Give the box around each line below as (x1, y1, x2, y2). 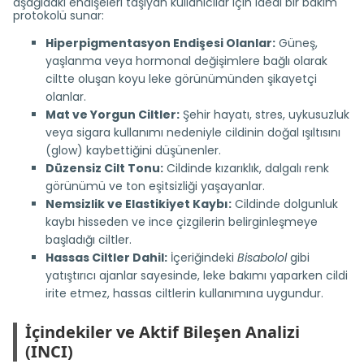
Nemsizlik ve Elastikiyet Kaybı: (45, 196, 232, 212)
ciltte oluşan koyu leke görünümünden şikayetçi (45, 71, 317, 87)
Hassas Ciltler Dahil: (45, 249, 167, 266)
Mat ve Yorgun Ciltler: (45, 106, 180, 123)
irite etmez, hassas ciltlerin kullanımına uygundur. (45, 285, 323, 301)
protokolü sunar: (13, 7, 104, 24)
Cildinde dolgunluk (232, 196, 338, 212)
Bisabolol (237, 249, 287, 266)
